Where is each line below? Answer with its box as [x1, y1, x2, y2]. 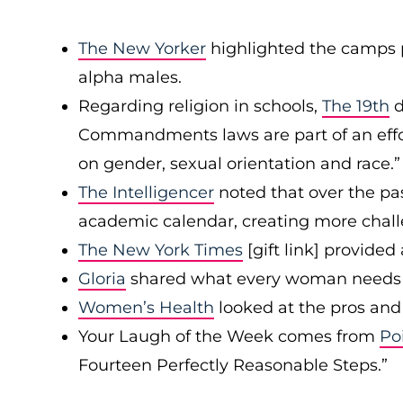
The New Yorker [78, 39, 206, 58]
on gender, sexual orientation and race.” [78, 154, 400, 174]
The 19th [322, 96, 390, 116]
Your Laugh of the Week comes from [78, 327, 380, 346]
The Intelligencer [78, 183, 214, 202]
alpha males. [78, 67, 182, 87]
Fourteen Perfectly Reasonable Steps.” [78, 355, 388, 375]
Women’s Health [78, 298, 214, 318]
